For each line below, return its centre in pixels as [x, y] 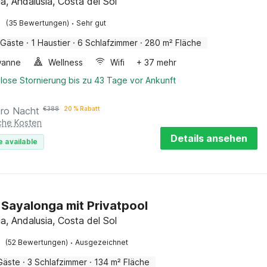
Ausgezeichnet [102, 242]
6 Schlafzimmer [108, 43]
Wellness [66, 62]
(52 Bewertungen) [37, 242]
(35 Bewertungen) [38, 23]
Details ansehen [209, 138]
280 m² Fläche [173, 43]
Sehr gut [91, 23]
